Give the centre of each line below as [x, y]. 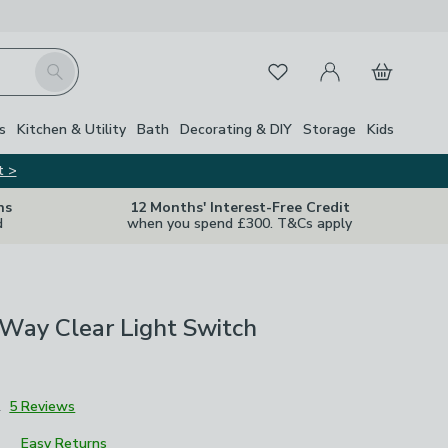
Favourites [290, 68]
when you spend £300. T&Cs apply [239, 223]
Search [57, 63]
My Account [348, 60]
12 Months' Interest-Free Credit [239, 207]
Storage [329, 129]
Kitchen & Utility [71, 129]
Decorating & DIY [236, 129]
